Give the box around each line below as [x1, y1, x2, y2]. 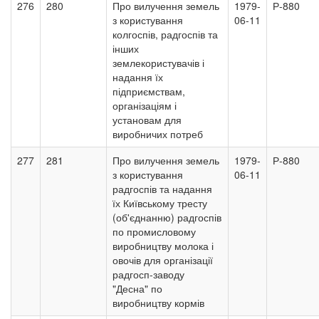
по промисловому [113, 224, 196, 239]
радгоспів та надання [113, 182, 212, 196]
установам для [113, 113, 182, 127]
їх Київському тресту [113, 196, 207, 210]
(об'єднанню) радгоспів [113, 210, 221, 224]
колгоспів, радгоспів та [113, 27, 218, 41]
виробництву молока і [113, 239, 214, 253]
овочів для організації [113, 253, 213, 267]
